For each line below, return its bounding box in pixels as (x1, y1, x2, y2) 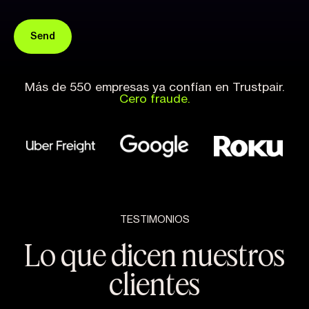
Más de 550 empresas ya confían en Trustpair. (24, 81, 285, 93)
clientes (109, 265, 200, 301)
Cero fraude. (119, 93, 190, 105)
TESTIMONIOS (119, 215, 190, 225)
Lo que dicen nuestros (24, 236, 285, 272)
